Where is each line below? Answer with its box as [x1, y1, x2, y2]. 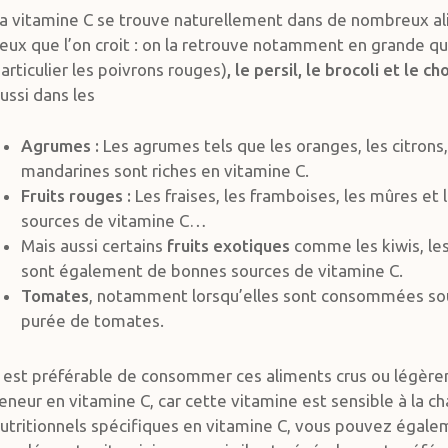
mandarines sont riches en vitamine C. [20, 160, 309, 180]
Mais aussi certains [20, 235, 167, 255]
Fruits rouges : [20, 185, 131, 205]
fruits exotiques [166, 235, 290, 255]
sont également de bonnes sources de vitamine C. [20, 260, 403, 280]
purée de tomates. [20, 310, 164, 330]
